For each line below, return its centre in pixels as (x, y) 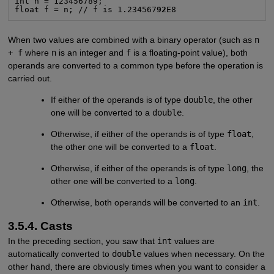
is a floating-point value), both (189, 52)
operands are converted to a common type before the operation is (135, 65)
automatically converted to (60, 254)
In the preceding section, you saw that (82, 241)
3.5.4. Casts (40, 226)
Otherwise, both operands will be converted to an (147, 203)
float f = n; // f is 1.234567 (86, 9)
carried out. (30, 78)
